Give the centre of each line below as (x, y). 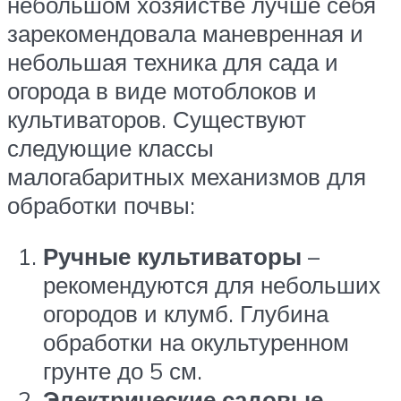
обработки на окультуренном (196, 342)
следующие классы (111, 147)
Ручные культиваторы (172, 256)
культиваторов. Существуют (157, 119)
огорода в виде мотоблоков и (162, 90)
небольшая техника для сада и (173, 61)
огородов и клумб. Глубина (186, 314)
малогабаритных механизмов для (187, 176)
